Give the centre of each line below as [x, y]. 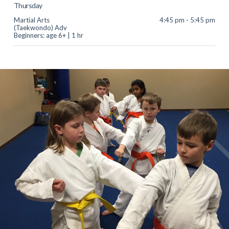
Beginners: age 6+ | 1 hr [48, 35]
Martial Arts [31, 20]
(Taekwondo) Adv [40, 27]
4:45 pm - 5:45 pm [188, 20]
